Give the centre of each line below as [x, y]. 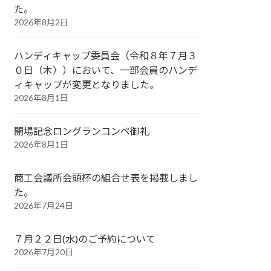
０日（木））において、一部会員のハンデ [106, 70]
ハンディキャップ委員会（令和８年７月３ [106, 55]
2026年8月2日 [41, 22]
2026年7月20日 [44, 252]
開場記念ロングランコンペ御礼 [82, 131]
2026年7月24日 [44, 205]
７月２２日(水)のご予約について [85, 239]
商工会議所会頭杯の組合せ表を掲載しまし [106, 178]
